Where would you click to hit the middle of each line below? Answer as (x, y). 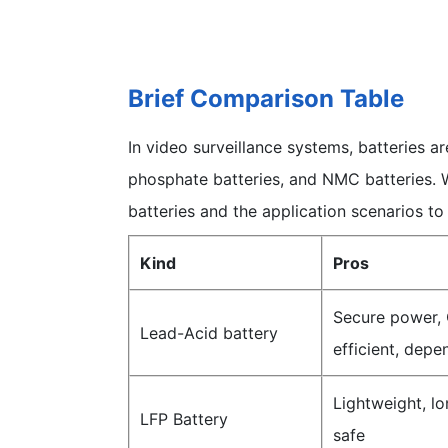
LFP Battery (184, 418)
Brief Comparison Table (266, 98)
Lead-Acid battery (209, 332)
